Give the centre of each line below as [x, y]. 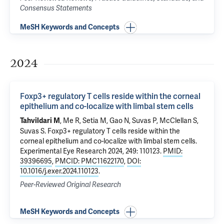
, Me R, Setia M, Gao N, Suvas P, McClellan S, [129, 120]
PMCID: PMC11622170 [89, 161]
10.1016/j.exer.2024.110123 [59, 171]
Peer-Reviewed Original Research [70, 185]
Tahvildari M [40, 121]
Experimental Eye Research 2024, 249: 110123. [91, 151]
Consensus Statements [56, 8]
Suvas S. [34, 131]
